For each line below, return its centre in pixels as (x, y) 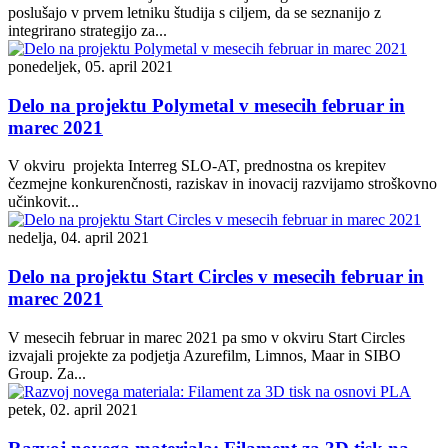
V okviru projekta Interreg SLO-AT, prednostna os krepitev (197, 166)
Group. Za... (47, 373)
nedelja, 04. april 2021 (78, 238)
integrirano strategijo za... (87, 30)
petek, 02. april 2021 (73, 409)
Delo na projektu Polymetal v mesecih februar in (206, 105)
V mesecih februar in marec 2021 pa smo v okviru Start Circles (206, 337)
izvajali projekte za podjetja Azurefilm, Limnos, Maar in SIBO (204, 355)
